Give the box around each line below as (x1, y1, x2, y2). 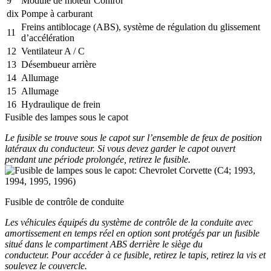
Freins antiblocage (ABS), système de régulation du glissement (21, 21, 260, 32)
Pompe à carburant (21, 8, 93, 19)
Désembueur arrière (21, 59, 96, 70)
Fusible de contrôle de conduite (5, 196, 124, 207)
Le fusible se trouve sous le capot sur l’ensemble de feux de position (5, 132, 262, 143)
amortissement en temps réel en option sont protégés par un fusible (5, 227, 260, 238)
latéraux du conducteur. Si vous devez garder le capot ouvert (5, 143, 235, 154)
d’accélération (21, 32, 74, 43)
